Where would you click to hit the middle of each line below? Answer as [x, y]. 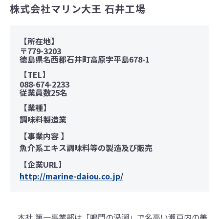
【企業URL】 [43, 164]
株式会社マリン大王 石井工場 [78, 9]
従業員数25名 [44, 92]
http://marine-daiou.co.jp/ [71, 176]
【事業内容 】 [44, 136]
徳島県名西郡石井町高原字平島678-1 [85, 59]
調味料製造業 [43, 119]
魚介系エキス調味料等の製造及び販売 [86, 147]
